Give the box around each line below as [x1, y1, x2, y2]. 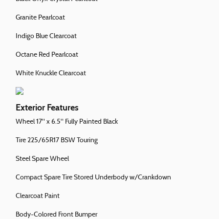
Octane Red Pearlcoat [16, 51, 78, 59]
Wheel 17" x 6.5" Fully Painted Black [16, 118, 118, 126]
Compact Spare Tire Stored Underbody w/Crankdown [16, 174, 171, 182]
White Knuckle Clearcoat [16, 70, 86, 78]
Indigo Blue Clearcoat [16, 33, 77, 41]
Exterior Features [16, 102, 79, 113]
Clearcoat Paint [16, 193, 60, 200]
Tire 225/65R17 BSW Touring [16, 137, 98, 145]
